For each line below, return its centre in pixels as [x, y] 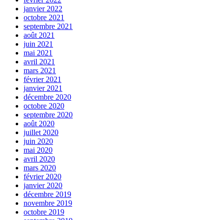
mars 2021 [40, 70]
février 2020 [42, 176]
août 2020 [39, 123]
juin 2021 [38, 44]
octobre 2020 [44, 106]
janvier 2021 [43, 88]
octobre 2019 [44, 212]
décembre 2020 [47, 97]
